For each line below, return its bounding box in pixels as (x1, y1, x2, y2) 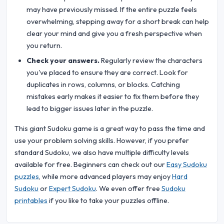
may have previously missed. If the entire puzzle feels (26, 4, 197, 14)
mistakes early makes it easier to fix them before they (26, 91, 199, 101)
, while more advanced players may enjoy (39, 171, 172, 181)
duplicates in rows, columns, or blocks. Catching (26, 79, 180, 89)
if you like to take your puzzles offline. (47, 195, 169, 205)
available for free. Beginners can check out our (14, 159, 166, 169)
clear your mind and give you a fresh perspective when (26, 28, 202, 38)
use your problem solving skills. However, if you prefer (14, 135, 189, 145)
